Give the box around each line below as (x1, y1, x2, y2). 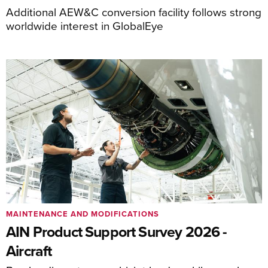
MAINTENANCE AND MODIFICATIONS (6, 208, 159, 220)
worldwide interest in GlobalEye (6, 17, 163, 33)
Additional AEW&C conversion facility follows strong (6, 3, 261, 20)
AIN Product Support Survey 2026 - (6, 221, 227, 242)
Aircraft (6, 240, 52, 261)
